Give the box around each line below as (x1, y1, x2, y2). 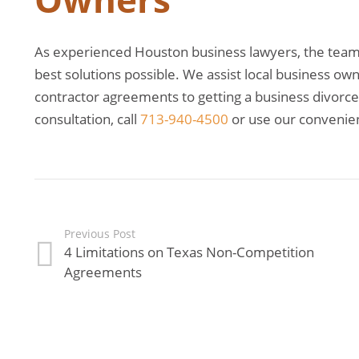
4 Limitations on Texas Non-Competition (63, 243, 314, 262)
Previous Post (63, 226, 135, 242)
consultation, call (34, 110, 140, 129)
